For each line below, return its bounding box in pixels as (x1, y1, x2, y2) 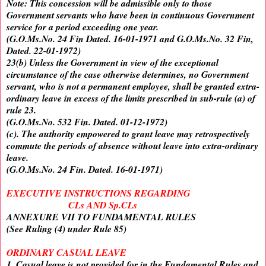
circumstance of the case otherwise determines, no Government (7, 68, 249, 81)
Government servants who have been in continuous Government (7, 8, 254, 22)
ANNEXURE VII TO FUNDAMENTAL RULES (7, 210, 196, 224)
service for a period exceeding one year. (7, 20, 159, 34)
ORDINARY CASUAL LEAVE (7, 246, 126, 259)
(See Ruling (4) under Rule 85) (7, 222, 126, 236)
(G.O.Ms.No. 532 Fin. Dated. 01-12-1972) (7, 115, 167, 129)
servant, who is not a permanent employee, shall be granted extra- (7, 80, 259, 93)
